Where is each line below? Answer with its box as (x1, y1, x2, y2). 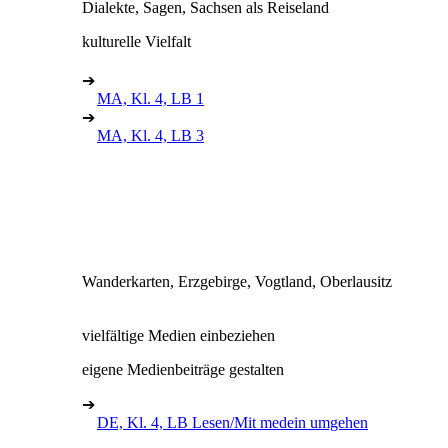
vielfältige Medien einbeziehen (82, 326, 275, 344)
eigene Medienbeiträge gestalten (82, 360, 284, 378)
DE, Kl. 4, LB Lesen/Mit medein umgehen (97, 413, 368, 431)
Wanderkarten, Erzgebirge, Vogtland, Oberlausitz (82, 272, 392, 290)
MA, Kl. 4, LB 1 (97, 89, 204, 107)
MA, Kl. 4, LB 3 (97, 126, 204, 144)
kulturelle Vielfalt (82, 32, 191, 50)
